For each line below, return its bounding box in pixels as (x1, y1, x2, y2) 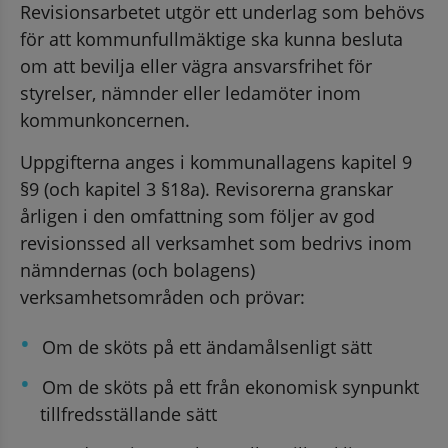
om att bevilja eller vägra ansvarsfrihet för (20, 53, 372, 78)
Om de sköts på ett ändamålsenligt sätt (42, 334, 372, 359)
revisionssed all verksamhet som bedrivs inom (20, 230, 412, 255)
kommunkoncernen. (20, 107, 190, 132)
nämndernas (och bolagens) (20, 257, 255, 282)
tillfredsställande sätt (40, 401, 217, 426)
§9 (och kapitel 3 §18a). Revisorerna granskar (20, 176, 393, 201)
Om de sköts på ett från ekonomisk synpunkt (42, 374, 419, 399)
